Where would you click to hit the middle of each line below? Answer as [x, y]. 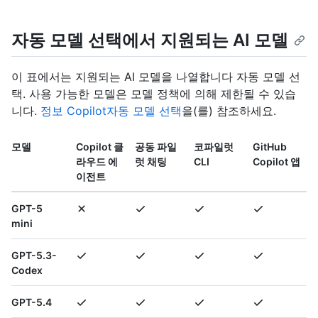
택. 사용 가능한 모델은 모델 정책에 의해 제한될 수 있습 [154, 94]
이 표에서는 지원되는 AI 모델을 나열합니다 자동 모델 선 [156, 77]
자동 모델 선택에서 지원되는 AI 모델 [150, 40]
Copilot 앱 [276, 162]
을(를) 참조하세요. [229, 111]
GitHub [270, 147]
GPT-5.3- [34, 256]
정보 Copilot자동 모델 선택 [111, 111]
